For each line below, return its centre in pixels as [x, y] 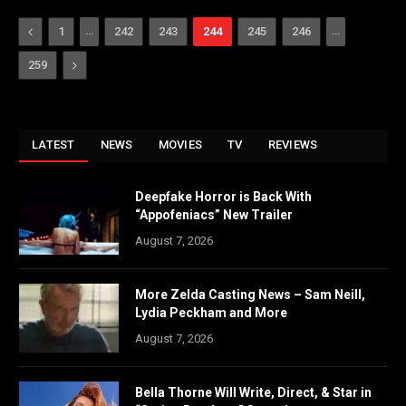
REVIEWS [293, 144]
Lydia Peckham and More [211, 312]
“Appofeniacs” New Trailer [214, 214]
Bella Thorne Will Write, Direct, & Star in [253, 392]
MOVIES [180, 144]
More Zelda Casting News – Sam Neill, [250, 294]
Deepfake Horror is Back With [223, 196]
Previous [58, 30]
